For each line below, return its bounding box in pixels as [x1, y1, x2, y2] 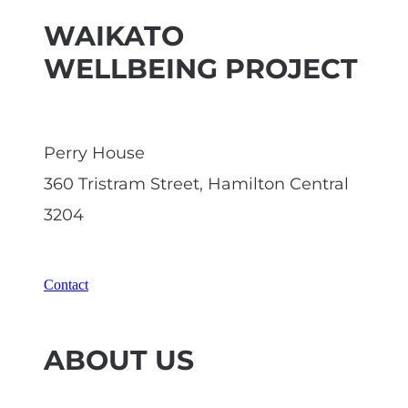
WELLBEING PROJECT [44, 47, 358, 92]
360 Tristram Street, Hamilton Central [44, 170, 349, 198]
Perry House [44, 139, 145, 167]
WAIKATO [44, 15, 184, 59]
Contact [44, 276, 88, 292]
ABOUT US [44, 339, 194, 383]
